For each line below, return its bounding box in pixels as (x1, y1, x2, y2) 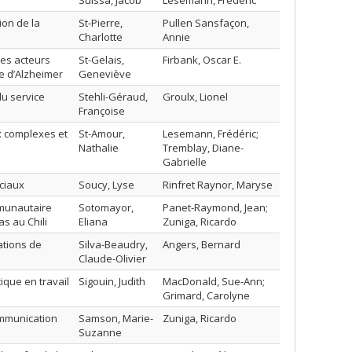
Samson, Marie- (79, 311, 153, 325)
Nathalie (79, 141, 119, 155)
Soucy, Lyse (79, 178, 134, 192)
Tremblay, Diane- (163, 141, 244, 155)
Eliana (79, 214, 108, 229)
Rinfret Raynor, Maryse (163, 178, 273, 192)
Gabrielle (163, 155, 207, 169)
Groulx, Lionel (163, 90, 228, 104)
